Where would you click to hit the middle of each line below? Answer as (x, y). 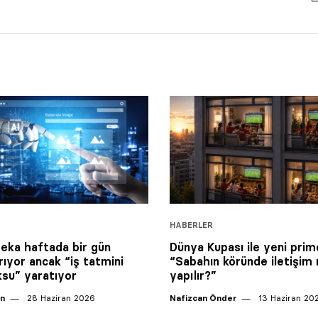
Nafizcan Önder (203, 297)
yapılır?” (193, 275)
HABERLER (191, 225)
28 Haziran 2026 (60, 297)
